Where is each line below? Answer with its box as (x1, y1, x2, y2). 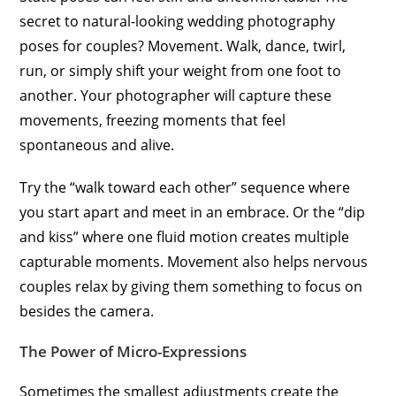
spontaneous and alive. (19, 135, 175, 156)
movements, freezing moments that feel (19, 110, 286, 131)
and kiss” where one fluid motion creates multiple (19, 227, 350, 247)
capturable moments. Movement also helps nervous (19, 252, 369, 272)
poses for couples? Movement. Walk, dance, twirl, (19, 36, 346, 57)
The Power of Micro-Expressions (19, 341, 247, 362)
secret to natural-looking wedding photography (19, 11, 336, 32)
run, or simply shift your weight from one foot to (19, 61, 342, 81)
